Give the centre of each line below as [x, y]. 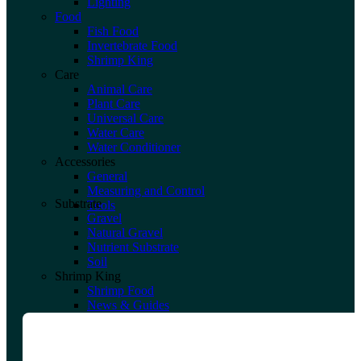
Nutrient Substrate [133, 247]
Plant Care [114, 103]
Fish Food [113, 31]
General [107, 176]
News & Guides [128, 305]
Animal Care [120, 89]
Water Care [116, 132]
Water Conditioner [134, 147]
